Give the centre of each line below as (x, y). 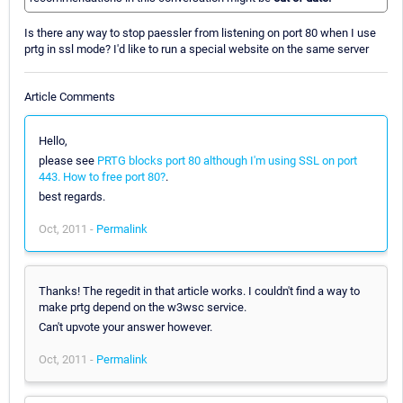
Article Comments (70, 96)
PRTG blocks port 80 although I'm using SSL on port (227, 160)
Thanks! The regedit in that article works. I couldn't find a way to (199, 291)
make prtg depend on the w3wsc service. (143, 307)
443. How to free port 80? (102, 176)
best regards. (72, 196)
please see (68, 160)
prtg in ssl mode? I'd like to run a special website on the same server (197, 49)
